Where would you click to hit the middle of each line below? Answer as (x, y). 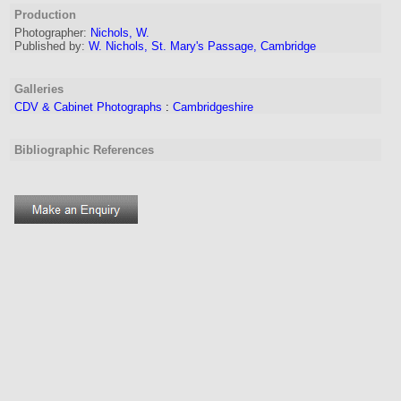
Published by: (50, 46)
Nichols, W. (120, 33)
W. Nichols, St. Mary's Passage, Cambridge (202, 46)
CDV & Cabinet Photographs (88, 107)
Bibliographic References (84, 150)
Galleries (39, 89)
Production (45, 15)
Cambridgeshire (213, 107)
